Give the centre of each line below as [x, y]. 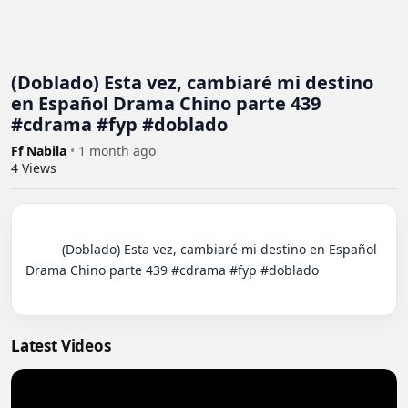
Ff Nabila [41, 150]
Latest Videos [61, 345]
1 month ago [117, 150]
